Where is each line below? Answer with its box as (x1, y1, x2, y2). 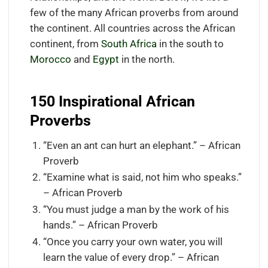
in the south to (156, 38, 224, 50)
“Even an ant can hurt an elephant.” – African (42, 139, 240, 151)
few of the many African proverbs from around (29, 7, 239, 19)
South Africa (100, 38, 157, 50)
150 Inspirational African (29, 93, 195, 111)
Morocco (29, 53, 71, 65)
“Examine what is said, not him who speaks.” (42, 172, 242, 184)
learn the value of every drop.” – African (42, 251, 219, 263)
